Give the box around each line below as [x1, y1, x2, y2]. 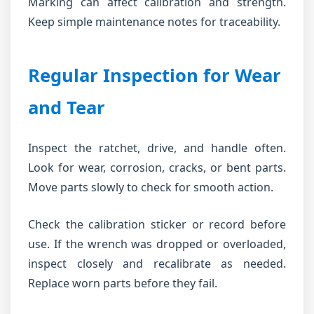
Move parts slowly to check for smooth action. [28, 179, 273, 195]
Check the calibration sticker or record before [28, 217, 286, 232]
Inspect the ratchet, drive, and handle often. [28, 140, 286, 156]
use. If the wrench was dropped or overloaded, [28, 236, 286, 252]
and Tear [28, 95, 105, 120]
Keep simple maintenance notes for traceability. [28, 14, 280, 29]
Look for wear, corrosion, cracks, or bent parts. [28, 160, 286, 175]
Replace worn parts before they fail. [28, 275, 217, 291]
